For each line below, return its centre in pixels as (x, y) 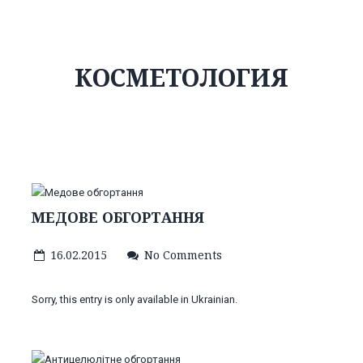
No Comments (184, 255)
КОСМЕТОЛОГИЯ (181, 77)
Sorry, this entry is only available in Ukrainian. (135, 299)
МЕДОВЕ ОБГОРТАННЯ (118, 217)
